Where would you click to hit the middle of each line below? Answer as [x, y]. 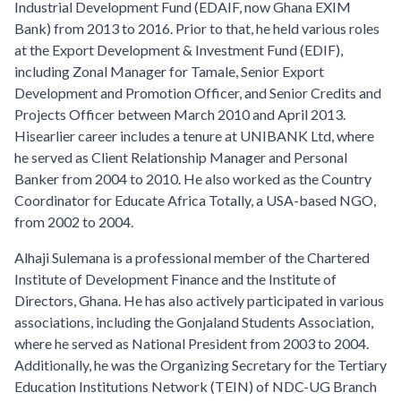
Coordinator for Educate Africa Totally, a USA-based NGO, [195, 200]
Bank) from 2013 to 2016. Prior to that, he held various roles [197, 28]
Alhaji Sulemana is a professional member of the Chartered [192, 257]
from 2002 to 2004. [74, 222]
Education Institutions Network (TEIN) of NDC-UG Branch [196, 386]
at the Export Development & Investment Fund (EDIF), [179, 50]
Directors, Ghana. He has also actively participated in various [199, 300]
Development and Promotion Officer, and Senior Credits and [198, 93]
